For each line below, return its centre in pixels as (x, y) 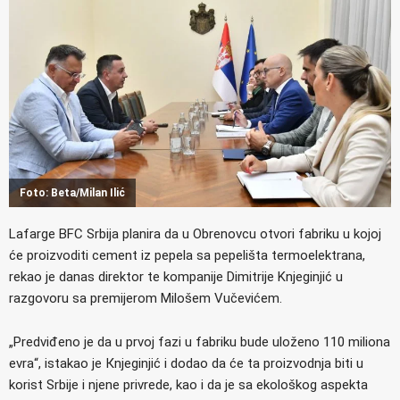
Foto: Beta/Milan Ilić (72, 192)
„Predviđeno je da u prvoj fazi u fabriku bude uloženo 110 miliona (200, 342)
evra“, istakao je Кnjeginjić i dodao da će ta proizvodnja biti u (186, 363)
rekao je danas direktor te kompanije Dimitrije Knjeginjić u (176, 276)
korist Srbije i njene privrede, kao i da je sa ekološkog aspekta (188, 384)
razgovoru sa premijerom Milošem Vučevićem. (146, 298)
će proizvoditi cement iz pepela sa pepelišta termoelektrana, (187, 255)
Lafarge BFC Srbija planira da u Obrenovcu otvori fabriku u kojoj (195, 233)
